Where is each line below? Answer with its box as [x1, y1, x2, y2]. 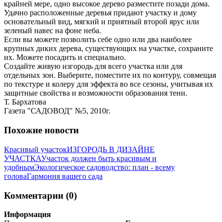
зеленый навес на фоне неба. [4, 26, 101, 35]
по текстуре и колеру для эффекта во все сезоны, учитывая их [4, 80, 213, 89]
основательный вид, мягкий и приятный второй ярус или [4, 17, 199, 26]
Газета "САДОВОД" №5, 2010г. [4, 107, 111, 115]
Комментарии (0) [4, 190, 77, 201]
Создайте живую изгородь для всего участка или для [4, 62, 182, 71]
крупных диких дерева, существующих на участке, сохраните [4, 44, 213, 53]
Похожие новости [4, 125, 79, 136]
